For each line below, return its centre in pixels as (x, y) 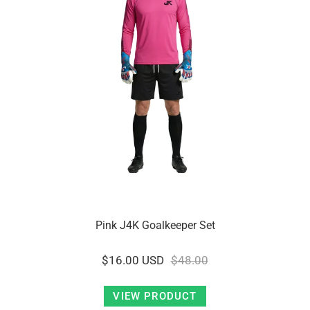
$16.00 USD (133, 260)
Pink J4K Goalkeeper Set (155, 225)
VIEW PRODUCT (155, 296)
